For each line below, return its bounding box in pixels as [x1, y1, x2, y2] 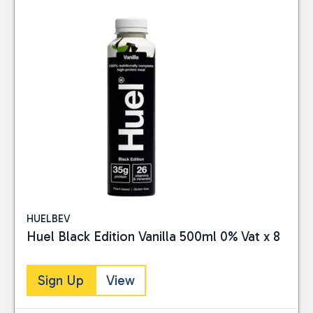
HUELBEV [27, 212, 71, 225]
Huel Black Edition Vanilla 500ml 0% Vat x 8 [27, 228, 280, 245]
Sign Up [38, 272, 84, 289]
